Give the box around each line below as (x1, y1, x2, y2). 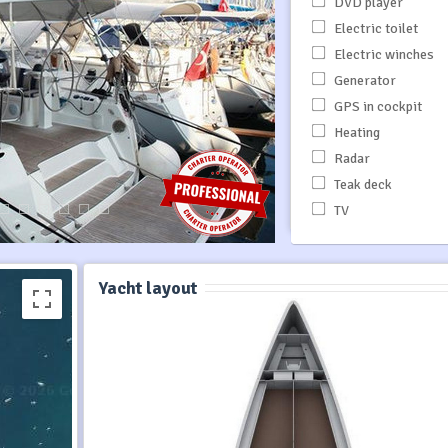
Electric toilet (330, 19, 418, 37)
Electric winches (330, 45, 434, 63)
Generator (330, 71, 396, 89)
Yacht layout (98, 276, 197, 299)
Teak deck (330, 175, 392, 193)
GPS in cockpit (330, 97, 422, 115)
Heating (330, 123, 380, 141)
